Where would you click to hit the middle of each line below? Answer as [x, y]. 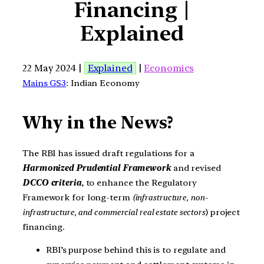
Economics [169, 68]
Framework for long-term [77, 197]
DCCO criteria [52, 182]
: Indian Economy [103, 83]
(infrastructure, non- [170, 197]
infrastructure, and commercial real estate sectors [114, 212]
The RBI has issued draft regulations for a [108, 153]
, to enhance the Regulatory [139, 182]
